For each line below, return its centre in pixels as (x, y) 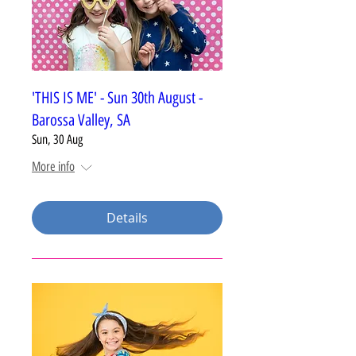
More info (53, 166)
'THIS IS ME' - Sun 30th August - (117, 98)
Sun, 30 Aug (57, 139)
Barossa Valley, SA (81, 120)
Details (127, 218)
